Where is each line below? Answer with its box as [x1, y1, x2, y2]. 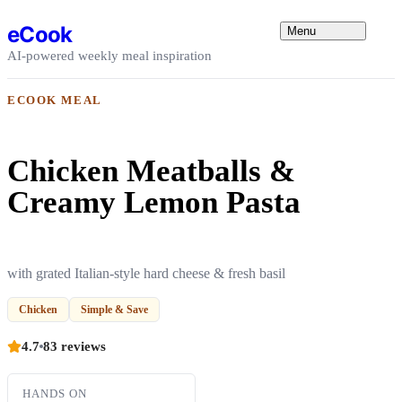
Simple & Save [81, 302, 148, 316]
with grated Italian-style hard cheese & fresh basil [7, 265, 285, 281]
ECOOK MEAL [7, 93, 102, 107]
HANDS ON [22, 386, 88, 400]
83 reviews [43, 337, 106, 354]
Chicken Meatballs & [7, 153, 295, 188]
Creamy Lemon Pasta [7, 184, 301, 220]
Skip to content [6, 6, 92, 22]
